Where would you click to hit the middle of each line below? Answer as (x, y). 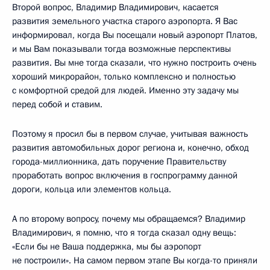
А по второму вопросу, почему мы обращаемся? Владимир (129, 219)
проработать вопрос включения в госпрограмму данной (125, 176)
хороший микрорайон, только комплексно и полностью (124, 77)
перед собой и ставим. (57, 105)
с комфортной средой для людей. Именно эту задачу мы (125, 91)
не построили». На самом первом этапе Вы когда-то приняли (135, 261)
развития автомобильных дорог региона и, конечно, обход (130, 148)
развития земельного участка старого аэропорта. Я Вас (125, 21)
